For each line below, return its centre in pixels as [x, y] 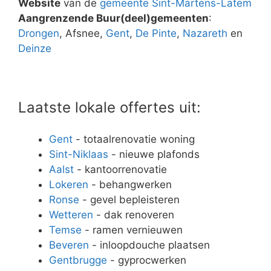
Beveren [69, 245]
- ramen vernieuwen [132, 230]
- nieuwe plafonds [154, 154]
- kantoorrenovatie [120, 169]
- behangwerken [130, 184]
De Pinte [156, 34]
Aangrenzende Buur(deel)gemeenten [113, 18]
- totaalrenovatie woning [134, 139]
